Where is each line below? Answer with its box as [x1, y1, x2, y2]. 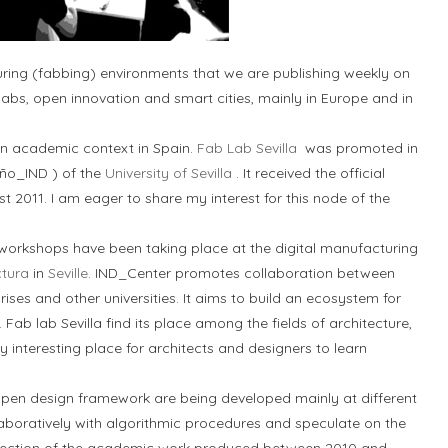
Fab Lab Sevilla [197, 139, 297, 157]
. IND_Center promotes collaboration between [88, 264, 395, 282]
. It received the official [232, 164, 385, 182]
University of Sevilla [105, 164, 232, 182]
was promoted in [297, 139, 418, 157]
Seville [48, 264, 88, 282]
